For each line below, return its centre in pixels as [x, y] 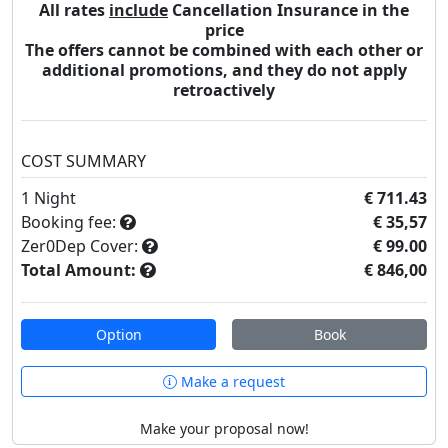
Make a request [231, 381]
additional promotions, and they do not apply [224, 69]
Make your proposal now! [224, 428]
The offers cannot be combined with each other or [224, 49]
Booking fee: [70, 221]
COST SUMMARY [83, 160]
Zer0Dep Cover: [81, 245]
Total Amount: [78, 269]
